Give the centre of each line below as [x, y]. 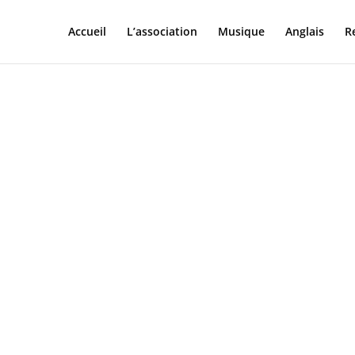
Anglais [304, 31]
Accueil [87, 31]
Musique [241, 31]
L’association [162, 31]
